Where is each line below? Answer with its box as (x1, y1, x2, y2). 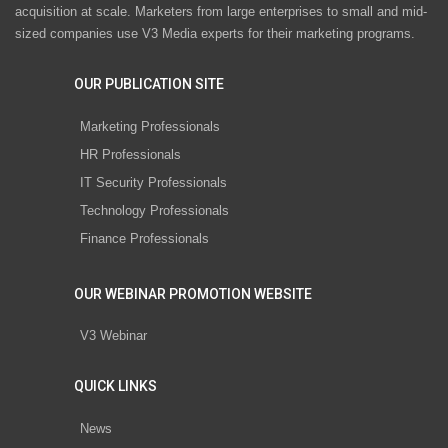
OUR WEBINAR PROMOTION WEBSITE (74, 285, 312, 302)
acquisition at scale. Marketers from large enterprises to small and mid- (15, 4, 427, 20)
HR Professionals (80, 146, 181, 162)
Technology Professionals (80, 202, 229, 218)
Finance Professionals (80, 230, 209, 246)
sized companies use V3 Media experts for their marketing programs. (15, 26, 415, 42)
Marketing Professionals (80, 118, 220, 134)
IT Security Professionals (80, 174, 227, 190)
